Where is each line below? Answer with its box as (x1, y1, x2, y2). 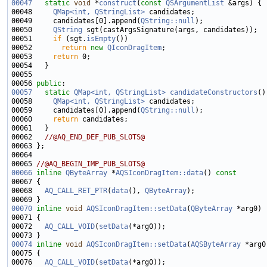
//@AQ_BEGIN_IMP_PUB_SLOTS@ (36, 160, 145, 168)
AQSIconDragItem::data (116, 169, 203, 177)
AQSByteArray (191, 240, 241, 249)
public (36, 79, 61, 88)
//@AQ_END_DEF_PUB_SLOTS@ (45, 133, 145, 141)
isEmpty (86, 35, 116, 43)
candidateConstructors (170, 88, 257, 97)
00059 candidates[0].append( (11, 106, 141, 114)
